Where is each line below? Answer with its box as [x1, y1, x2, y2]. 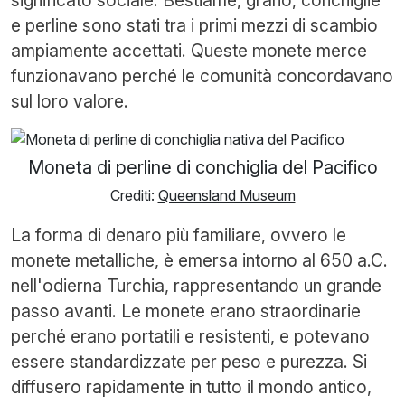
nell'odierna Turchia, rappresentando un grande [11, 274, 381, 297]
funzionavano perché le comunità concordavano [11, 64, 393, 87]
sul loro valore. [11, 89, 128, 112]
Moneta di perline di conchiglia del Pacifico [27, 155, 378, 178]
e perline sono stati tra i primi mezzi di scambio [11, 14, 378, 36]
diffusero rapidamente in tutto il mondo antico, [11, 375, 372, 398]
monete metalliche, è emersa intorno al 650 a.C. [11, 249, 388, 271]
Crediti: [109, 185, 158, 204]
